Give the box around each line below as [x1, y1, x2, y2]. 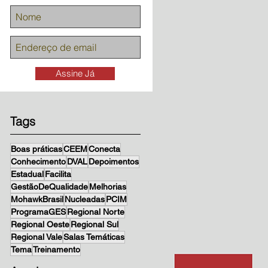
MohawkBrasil [11, 194, 63, 204]
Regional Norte [67, 207, 124, 217]
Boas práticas [11, 144, 62, 154]
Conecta [89, 144, 120, 154]
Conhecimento [11, 157, 66, 166]
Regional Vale [11, 232, 62, 242]
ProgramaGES [11, 207, 66, 217]
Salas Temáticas [63, 232, 124, 242]
